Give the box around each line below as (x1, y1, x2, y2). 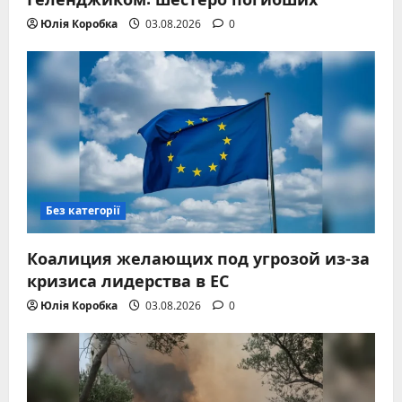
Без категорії (46, 203, 121, 219)
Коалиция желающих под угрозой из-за (27, 246, 370, 270)
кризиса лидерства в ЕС (27, 268, 229, 293)
